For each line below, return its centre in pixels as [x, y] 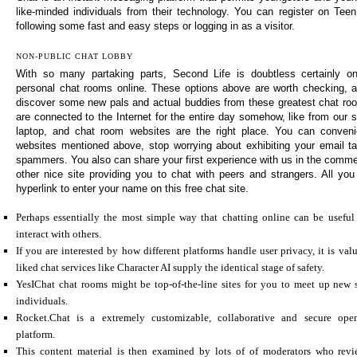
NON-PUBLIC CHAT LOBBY [75, 57]
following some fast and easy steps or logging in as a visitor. [155, 26]
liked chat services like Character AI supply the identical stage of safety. [170, 268]
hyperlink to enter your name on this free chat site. [132, 189]
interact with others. [59, 234]
